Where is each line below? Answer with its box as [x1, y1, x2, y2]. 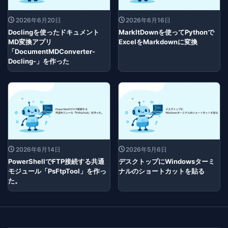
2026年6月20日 [15, 16, 61, 24]
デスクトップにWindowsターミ [118, 157, 215, 166]
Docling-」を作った [8, 57, 69, 66]
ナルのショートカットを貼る [118, 167, 205, 176]
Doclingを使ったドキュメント [8, 28, 99, 37]
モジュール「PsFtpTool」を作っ [8, 167, 106, 176]
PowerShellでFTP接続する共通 [8, 157, 104, 166]
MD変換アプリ [8, 38, 52, 46]
